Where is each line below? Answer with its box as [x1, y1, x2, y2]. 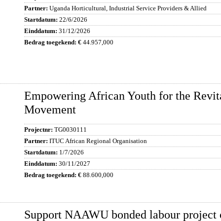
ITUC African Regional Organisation [49, 137, 147, 145]
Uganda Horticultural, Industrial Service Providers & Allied [49, 4, 207, 12]
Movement [24, 103, 76, 116]
